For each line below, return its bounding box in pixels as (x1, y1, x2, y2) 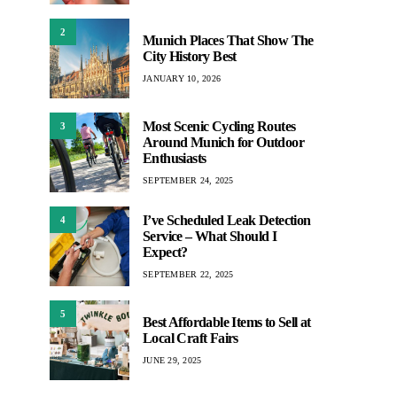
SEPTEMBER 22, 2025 (143, 269, 234, 279)
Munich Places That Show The (143, 32, 314, 48)
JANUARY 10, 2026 (143, 73, 221, 83)
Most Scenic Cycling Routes (143, 118, 296, 134)
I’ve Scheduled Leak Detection (143, 212, 311, 228)
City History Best (143, 48, 237, 64)
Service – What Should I (143, 228, 277, 244)
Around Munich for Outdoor (143, 134, 304, 150)
